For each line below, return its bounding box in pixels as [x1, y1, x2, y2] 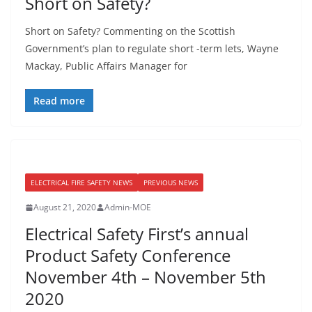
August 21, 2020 [33, 201, 96, 213]
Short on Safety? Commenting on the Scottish [25, 24, 235, 38]
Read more [33, 94, 85, 107]
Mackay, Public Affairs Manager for [25, 59, 187, 72]
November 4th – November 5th [25, 265, 266, 288]
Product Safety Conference [25, 244, 231, 267]
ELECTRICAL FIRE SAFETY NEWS [31, 178, 132, 187]
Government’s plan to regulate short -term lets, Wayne [25, 42, 279, 55]
